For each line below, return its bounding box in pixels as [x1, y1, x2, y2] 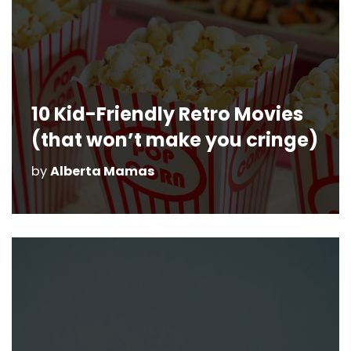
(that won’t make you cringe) [31, 127, 318, 153]
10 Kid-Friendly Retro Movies [31, 101, 303, 127]
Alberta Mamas [50, 162, 155, 180]
